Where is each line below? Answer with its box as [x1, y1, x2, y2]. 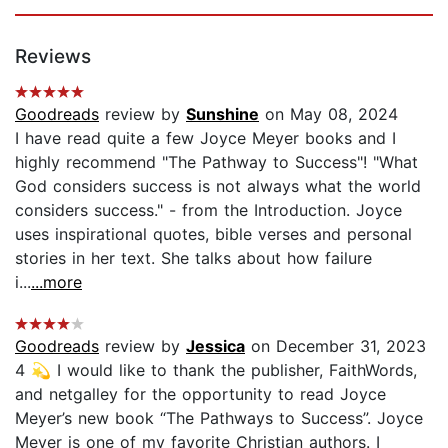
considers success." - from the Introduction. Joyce [15, 199, 402, 220]
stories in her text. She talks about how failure [15, 247, 372, 268]
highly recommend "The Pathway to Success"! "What [15, 151, 418, 172]
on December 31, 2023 [245, 335, 426, 356]
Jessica [186, 335, 245, 356]
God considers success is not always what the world [15, 175, 421, 196]
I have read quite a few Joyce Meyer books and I [15, 127, 396, 148]
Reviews [15, 44, 91, 68]
